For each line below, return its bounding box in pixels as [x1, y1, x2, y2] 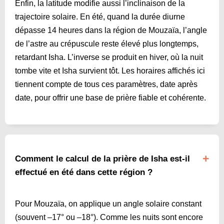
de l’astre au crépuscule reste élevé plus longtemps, [15, 39, 198, 48]
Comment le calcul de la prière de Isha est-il [15, 153, 190, 163]
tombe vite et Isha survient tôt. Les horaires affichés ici [15, 66, 205, 75]
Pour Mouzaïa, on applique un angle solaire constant [15, 199, 201, 208]
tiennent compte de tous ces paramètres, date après [15, 79, 197, 88]
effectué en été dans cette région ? [15, 167, 152, 177]
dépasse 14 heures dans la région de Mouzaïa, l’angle [15, 25, 207, 34]
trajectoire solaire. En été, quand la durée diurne [15, 12, 185, 21]
